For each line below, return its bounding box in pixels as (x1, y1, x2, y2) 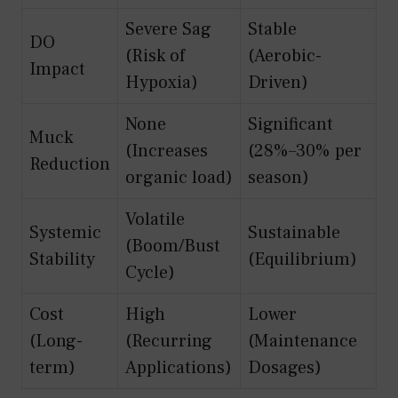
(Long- (29, 330, 83, 354)
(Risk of (125, 44, 185, 68)
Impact (29, 58, 85, 82)
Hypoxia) (125, 71, 198, 95)
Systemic (29, 221, 101, 245)
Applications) (125, 356, 232, 380)
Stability (29, 248, 95, 272)
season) (248, 166, 309, 190)
